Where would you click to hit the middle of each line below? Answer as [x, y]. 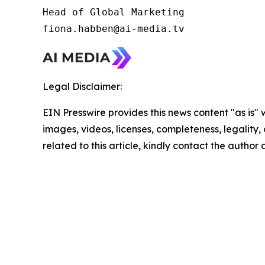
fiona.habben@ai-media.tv [117, 29]
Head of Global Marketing [117, 12]
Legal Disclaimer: [82, 87]
